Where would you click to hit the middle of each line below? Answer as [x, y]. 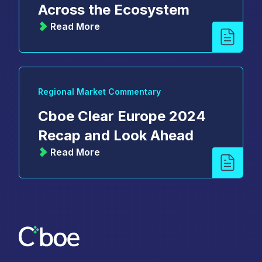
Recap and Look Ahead [116, 135]
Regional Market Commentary [99, 91]
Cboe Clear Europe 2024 [122, 116]
